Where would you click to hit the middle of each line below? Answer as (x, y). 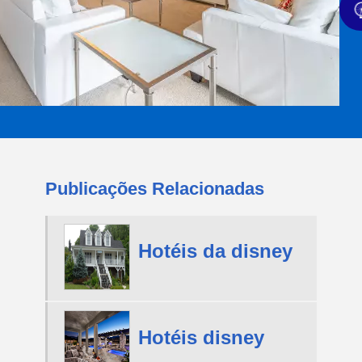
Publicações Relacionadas (155, 189)
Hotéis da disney (215, 251)
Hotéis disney (201, 337)
